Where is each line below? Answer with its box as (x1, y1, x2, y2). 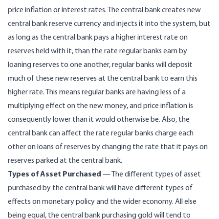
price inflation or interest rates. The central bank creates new (8, 6, 201, 15)
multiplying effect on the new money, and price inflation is (8, 102, 193, 110)
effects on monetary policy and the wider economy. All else (8, 198, 197, 206)
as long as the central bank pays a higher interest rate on (8, 34, 188, 42)
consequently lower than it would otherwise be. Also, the (8, 116, 190, 124)
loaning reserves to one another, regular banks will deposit (8, 61, 193, 69)
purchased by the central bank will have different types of (8, 184, 193, 193)
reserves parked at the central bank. (8, 157, 122, 165)
